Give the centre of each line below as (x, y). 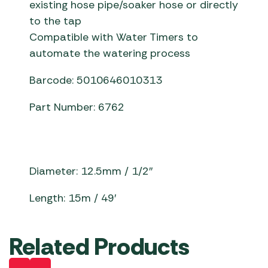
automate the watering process (110, 54)
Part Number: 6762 (77, 107)
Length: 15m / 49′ (73, 198)
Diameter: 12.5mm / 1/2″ (91, 171)
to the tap (56, 21)
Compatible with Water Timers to (114, 37)
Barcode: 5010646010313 (96, 80)
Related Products (99, 247)
